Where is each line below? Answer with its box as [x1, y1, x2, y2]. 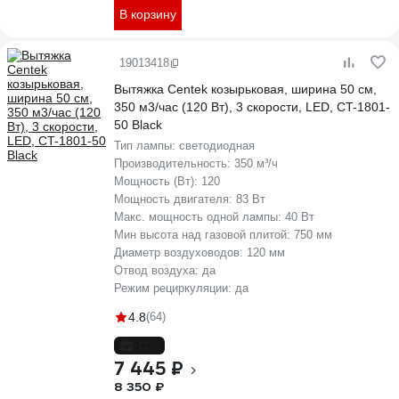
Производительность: [114, 157, 234, 170]
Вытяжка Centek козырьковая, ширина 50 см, [114, 82, 377, 96]
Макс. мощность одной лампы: [114, 210, 285, 224]
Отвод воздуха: [114, 264, 202, 277]
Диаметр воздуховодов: [114, 246, 247, 259]
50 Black [114, 118, 162, 132]
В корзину [119, 7, 176, 21]
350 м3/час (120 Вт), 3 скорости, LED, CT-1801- [114, 100, 390, 114]
